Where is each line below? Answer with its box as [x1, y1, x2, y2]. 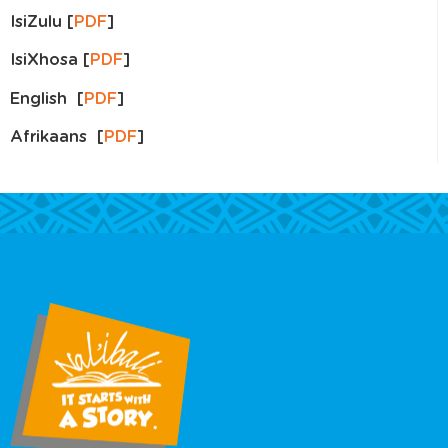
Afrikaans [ [10, 129, 104, 146]
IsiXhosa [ [10, 52, 90, 69]
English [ [10, 90, 84, 107]
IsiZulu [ [10, 13, 74, 30]
